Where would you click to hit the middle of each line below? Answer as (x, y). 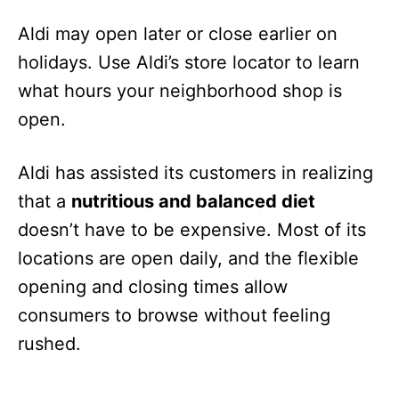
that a (45, 201)
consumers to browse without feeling (174, 315)
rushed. (49, 343)
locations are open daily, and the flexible (188, 258)
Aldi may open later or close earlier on (178, 33)
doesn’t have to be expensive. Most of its (192, 229)
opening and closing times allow (153, 286)
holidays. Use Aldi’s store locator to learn (189, 62)
